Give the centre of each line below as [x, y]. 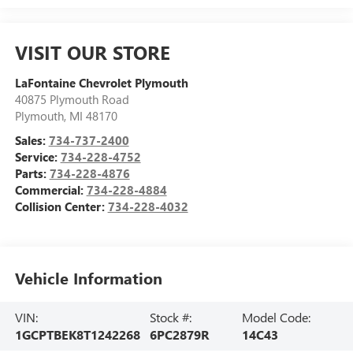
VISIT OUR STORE [92, 52]
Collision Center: [61, 206]
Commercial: [50, 190]
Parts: [32, 173]
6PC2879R [179, 335]
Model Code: [277, 318]
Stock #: [170, 318]
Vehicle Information [88, 278]
